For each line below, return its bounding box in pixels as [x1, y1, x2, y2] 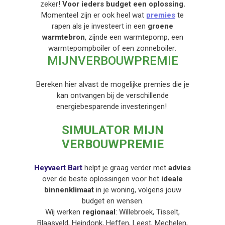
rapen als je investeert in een [52, 22, 148, 31]
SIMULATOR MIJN [61, 123, 164, 137]
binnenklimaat [44, 185, 94, 194]
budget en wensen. [81, 196, 144, 205]
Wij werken [45, 207, 82, 216]
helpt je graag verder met [82, 163, 168, 172]
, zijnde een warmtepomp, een [84, 33, 183, 42]
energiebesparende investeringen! [56, 102, 169, 111]
